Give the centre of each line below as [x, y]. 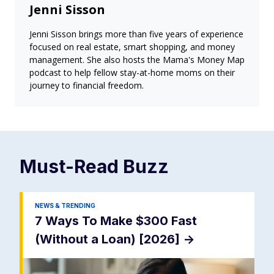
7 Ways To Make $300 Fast [116, 221]
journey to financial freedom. [87, 86]
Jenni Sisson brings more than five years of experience [136, 34]
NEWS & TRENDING [65, 206]
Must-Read [71, 167]
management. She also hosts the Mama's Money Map [137, 60]
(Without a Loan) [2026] [109, 239]
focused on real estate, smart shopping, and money [132, 47]
